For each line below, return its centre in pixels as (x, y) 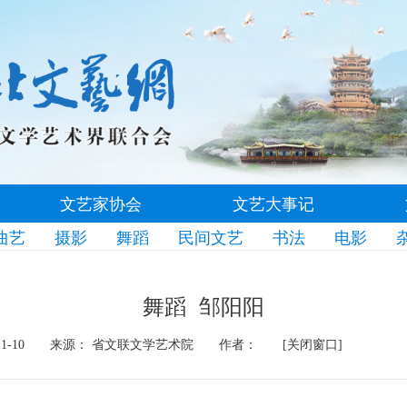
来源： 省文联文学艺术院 (124, 345)
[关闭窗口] (313, 345)
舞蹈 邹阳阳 (203, 305)
